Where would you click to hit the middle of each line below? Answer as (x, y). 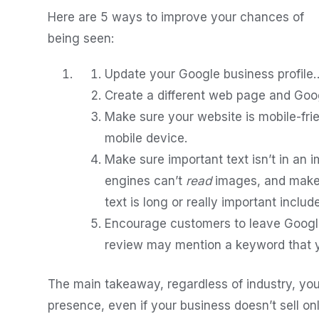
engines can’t (145, 181)
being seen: (81, 38)
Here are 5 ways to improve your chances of (176, 17)
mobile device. (146, 138)
